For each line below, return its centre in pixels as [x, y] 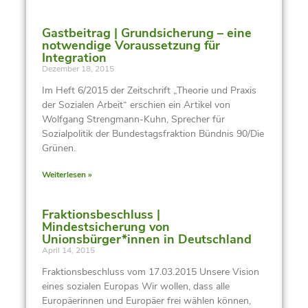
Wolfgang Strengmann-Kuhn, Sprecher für [133, 119]
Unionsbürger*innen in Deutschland [146, 239]
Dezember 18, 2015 [78, 68]
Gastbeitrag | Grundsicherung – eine [146, 33]
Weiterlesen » [67, 174]
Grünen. [58, 148]
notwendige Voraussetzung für [131, 45]
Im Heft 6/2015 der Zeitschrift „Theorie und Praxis [149, 90]
